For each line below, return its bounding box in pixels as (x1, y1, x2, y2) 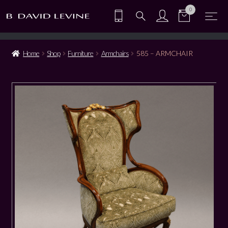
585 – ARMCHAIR (136, 48, 193, 58)
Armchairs (101, 48, 129, 58)
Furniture (68, 48, 94, 58)
